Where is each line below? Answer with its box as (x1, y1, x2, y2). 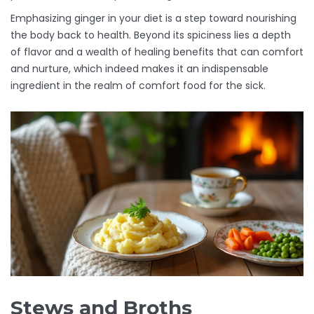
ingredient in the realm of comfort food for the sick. (11, 78, 266, 93)
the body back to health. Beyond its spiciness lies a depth (11, 28, 291, 43)
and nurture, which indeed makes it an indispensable (11, 62, 268, 76)
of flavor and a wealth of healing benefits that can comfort (11, 45, 303, 60)
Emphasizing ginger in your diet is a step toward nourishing (11, 11, 296, 26)
